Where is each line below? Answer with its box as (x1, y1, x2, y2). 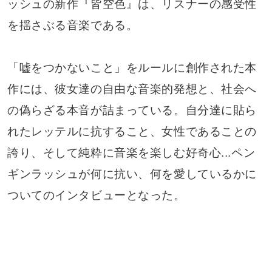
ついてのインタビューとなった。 (7, 189, 186, 202)
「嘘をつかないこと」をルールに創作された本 (7, 61, 257, 75)
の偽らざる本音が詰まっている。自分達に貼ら (7, 104, 257, 117)
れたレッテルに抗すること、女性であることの (7, 125, 257, 138)
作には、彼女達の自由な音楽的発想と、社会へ (7, 83, 257, 96)
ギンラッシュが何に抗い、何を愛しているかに (7, 168, 257, 181)
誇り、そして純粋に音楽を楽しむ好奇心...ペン (7, 146, 256, 160)
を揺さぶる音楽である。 (7, 19, 138, 32)
